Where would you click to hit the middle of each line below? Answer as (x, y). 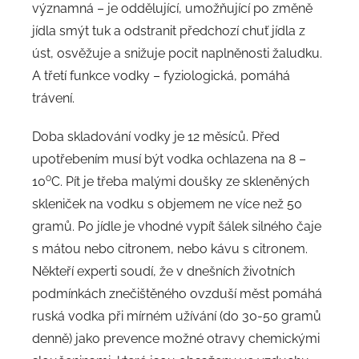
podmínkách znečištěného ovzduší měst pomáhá (177, 293)
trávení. (53, 98)
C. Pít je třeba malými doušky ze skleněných (180, 181)
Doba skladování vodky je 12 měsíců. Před (156, 136)
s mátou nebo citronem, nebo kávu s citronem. (170, 248)
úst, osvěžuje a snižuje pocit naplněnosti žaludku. (177, 53)
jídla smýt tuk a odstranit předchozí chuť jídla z (169, 30)
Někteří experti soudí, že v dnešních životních (163, 271)
